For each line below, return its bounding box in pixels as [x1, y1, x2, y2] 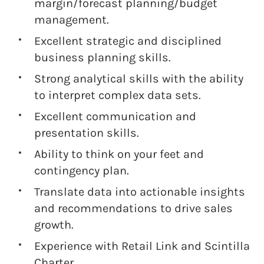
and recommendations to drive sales [34, 202, 233, 215]
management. [34, 13, 109, 27]
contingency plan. [34, 164, 129, 177]
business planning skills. [34, 51, 171, 64]
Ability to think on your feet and [34, 147, 204, 161]
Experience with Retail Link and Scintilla [34, 239, 250, 253]
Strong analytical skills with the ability [34, 72, 243, 85]
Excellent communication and [34, 110, 196, 123]
